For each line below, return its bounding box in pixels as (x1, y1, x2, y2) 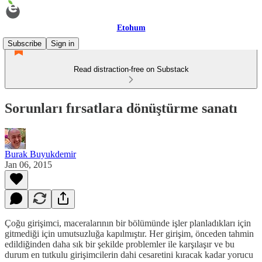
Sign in (51, 39, 74, 48)
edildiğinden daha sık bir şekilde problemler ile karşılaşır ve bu (5, 239, 235, 249)
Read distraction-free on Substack (73, 65, 189, 74)
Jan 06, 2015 (5, 159, 52, 170)
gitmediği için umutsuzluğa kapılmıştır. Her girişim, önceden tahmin (5, 228, 254, 239)
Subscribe (8, 39, 42, 48)
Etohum (116, 23, 146, 32)
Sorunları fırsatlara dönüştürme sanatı (5, 100, 237, 116)
